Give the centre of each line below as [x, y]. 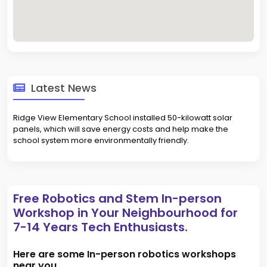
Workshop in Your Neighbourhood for [125, 213]
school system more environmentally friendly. [101, 141]
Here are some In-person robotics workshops [125, 254]
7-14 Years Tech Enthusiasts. [100, 227]
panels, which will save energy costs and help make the [121, 129]
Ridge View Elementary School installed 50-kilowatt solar [123, 118]
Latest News [62, 88]
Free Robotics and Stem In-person [117, 199]
